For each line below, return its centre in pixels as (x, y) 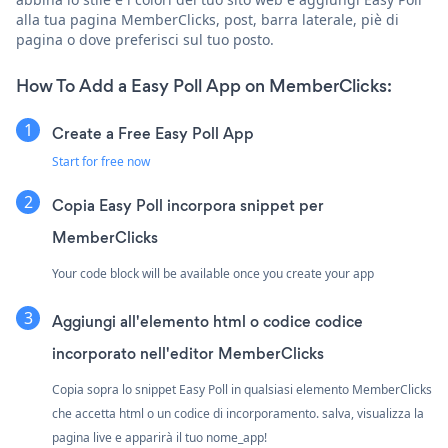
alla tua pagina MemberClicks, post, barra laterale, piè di (207, 19)
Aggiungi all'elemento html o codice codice (207, 321)
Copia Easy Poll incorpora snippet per (188, 205)
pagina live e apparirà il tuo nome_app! (159, 437)
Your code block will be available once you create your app (213, 273)
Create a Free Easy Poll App (153, 133)
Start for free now (101, 161)
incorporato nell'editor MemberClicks (188, 353)
